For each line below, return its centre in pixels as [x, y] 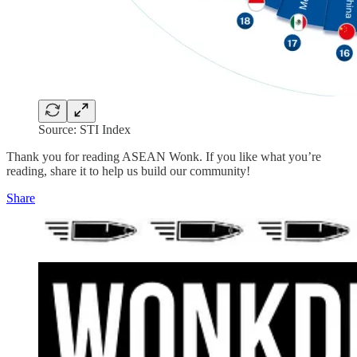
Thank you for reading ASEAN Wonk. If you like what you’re [164, 157]
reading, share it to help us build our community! [128, 171]
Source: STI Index [84, 130]
